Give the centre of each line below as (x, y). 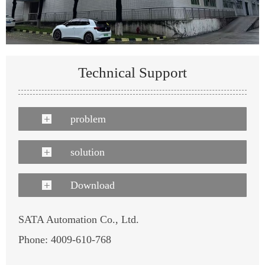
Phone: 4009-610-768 (65, 240)
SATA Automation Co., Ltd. (79, 220)
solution (88, 152)
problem (88, 119)
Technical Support (132, 73)
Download (93, 185)
